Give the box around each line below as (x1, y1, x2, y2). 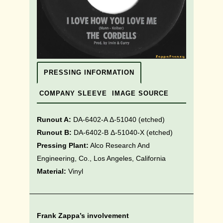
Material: (37, 167, 66, 175)
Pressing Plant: (37, 141, 89, 149)
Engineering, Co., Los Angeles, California (37, 154, 166, 162)
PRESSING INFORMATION (44, 68, 134, 76)
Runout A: (37, 115, 73, 123)
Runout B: (37, 128, 74, 136)
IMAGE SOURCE (112, 89, 169, 97)
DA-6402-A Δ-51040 (73, 115, 136, 123)
